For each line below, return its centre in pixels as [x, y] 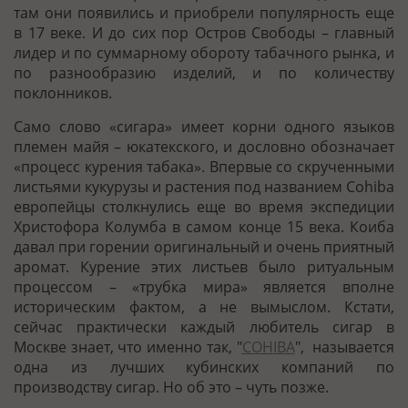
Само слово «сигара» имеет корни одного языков [204, 126]
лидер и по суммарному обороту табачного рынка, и [204, 52]
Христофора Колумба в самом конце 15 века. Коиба [204, 226]
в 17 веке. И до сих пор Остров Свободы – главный [204, 32]
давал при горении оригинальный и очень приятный [204, 246]
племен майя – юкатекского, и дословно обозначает [204, 146]
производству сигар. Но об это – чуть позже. [171, 387]
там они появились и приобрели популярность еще [204, 12]
